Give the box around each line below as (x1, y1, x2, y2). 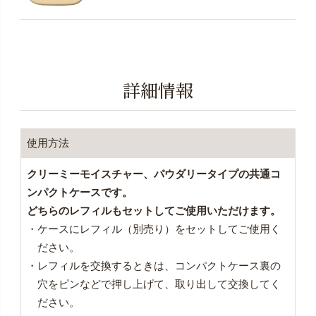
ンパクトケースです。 (26, 186, 133, 198)
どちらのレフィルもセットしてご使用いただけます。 (26, 204, 281, 217)
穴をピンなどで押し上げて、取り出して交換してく (37, 277, 281, 290)
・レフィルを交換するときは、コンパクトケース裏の (26, 259, 281, 272)
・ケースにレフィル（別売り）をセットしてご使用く (26, 222, 281, 235)
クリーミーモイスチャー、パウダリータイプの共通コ (26, 167, 281, 180)
